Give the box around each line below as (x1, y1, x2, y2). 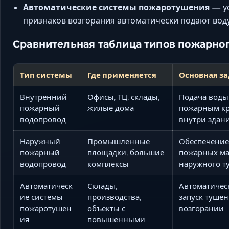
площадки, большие (87, 147, 164, 157)
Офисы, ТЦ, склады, (87, 91, 159, 102)
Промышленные (87, 136, 150, 146)
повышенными (87, 214, 145, 224)
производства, (87, 192, 141, 202)
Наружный (20, 136, 60, 146)
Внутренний (20, 91, 67, 102)
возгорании (179, 203, 224, 213)
